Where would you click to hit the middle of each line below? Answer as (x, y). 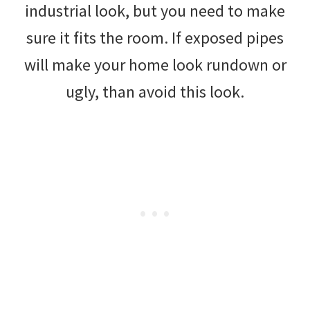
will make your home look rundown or (155, 64)
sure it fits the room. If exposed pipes (155, 37)
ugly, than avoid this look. (155, 91)
